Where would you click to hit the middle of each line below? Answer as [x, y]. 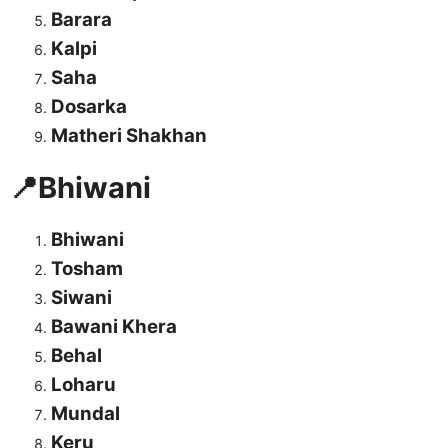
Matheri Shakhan [129, 136]
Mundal [85, 414]
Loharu [83, 385]
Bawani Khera [114, 327]
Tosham [87, 269]
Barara [81, 20]
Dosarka [89, 107]
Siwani [81, 298]
